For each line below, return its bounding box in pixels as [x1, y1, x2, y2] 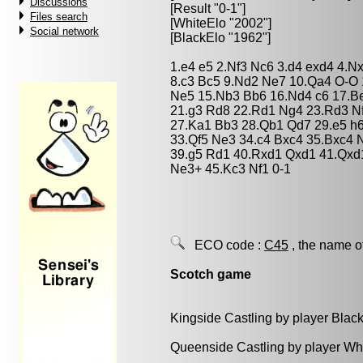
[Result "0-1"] [170, 2, 246, 15]
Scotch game [170, 267, 251, 281]
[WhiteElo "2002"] [170, 16, 271, 30]
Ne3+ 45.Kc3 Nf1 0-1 [170, 162, 291, 176]
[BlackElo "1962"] [170, 31, 271, 45]
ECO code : [185, 238, 264, 252]
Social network [30, 25, 99, 37]
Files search [30, 11, 88, 23]
